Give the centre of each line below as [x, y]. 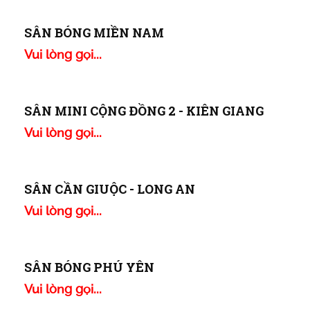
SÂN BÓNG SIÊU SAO [89, 60]
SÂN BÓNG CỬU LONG [93, 138]
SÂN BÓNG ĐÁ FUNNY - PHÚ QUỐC [134, 216]
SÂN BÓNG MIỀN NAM [94, 294]
